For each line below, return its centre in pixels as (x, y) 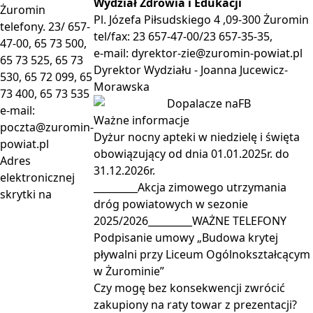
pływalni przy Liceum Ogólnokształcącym (202, 254)
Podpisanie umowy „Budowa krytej (186, 238)
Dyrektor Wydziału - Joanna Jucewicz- (191, 70)
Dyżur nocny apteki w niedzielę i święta (197, 137)
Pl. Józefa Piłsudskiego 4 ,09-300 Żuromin (202, 20)
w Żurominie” (129, 271)
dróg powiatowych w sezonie (171, 204)
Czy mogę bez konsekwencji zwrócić (190, 288)
